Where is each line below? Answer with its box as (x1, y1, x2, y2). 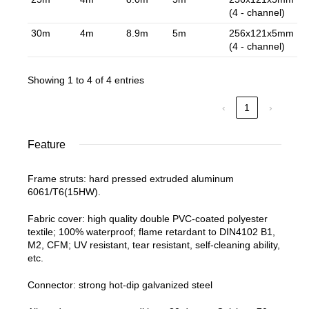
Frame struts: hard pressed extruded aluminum (28, 173, 234, 185)
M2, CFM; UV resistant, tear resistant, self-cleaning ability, (28, 239, 280, 251)
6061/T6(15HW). (28, 186, 101, 198)
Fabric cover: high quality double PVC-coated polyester (28, 213, 268, 225)
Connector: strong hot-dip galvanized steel (28, 279, 212, 291)
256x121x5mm (229, 28, 294, 39)
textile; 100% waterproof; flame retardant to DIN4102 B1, (28, 226, 275, 238)
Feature (28, 139, 66, 151)
